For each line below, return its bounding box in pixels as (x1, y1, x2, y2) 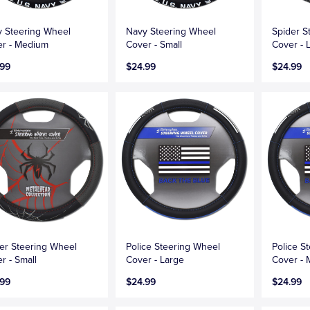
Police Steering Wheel (126, 240, 221, 253)
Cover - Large (126, 253, 185, 266)
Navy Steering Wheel (126, 26, 217, 38)
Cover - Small (126, 39, 183, 51)
